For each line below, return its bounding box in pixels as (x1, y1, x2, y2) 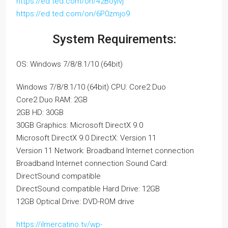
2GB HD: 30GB (16, 108, 64, 117)
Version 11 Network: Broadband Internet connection (16, 146, 194, 155)
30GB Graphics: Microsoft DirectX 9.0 (16, 121, 143, 130)
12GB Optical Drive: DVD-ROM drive (16, 197, 134, 206)
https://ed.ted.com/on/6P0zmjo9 (16, 9, 130, 18)
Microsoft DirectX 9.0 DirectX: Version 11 (16, 133, 156, 142)
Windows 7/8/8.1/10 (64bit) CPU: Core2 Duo (16, 82, 166, 92)
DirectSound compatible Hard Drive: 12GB (16, 184, 160, 193)
